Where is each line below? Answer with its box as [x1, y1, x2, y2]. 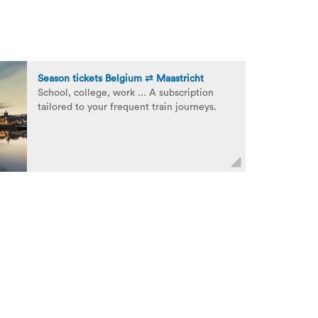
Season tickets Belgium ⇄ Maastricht [38, 74, 204, 84]
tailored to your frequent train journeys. [38, 102, 216, 112]
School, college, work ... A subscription [38, 88, 214, 98]
